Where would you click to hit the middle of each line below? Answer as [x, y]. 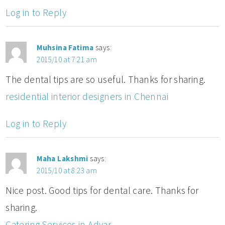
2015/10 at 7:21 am [67, 59]
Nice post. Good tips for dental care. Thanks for [102, 190]
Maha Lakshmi [63, 158]
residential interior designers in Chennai [87, 96]
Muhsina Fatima [65, 47]
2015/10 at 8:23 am [67, 170]
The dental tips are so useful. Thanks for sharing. [106, 79]
